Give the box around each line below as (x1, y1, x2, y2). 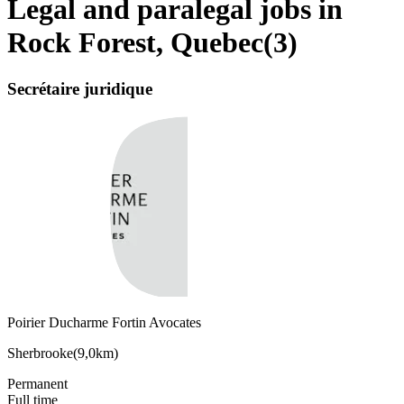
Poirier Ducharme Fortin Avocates (7, 314, 201, 330)
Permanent (7, 375, 68, 391)
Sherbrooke (7, 344, 73, 361)
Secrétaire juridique (7, 78, 152, 98)
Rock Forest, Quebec (7, 26, 263, 60)
